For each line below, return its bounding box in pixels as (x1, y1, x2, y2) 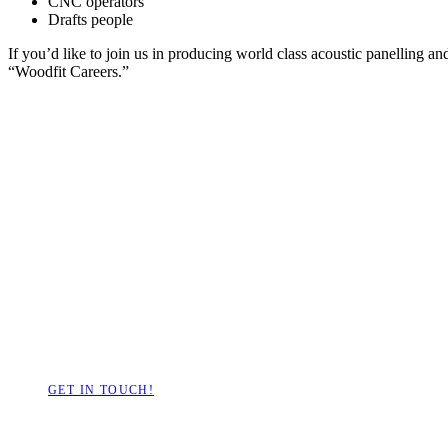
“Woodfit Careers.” (8, 62, 129, 80)
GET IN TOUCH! (48, 382, 155, 397)
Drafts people (48, 10, 133, 28)
